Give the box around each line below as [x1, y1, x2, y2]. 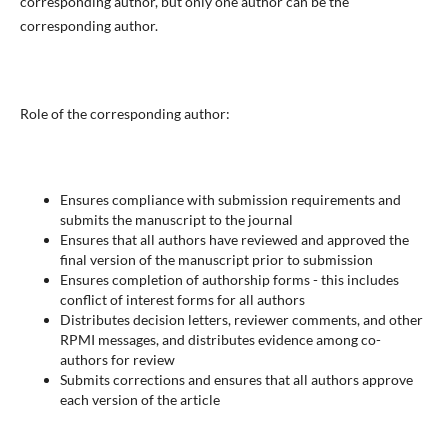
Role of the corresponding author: [19, 104, 230, 122]
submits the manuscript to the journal [59, 210, 293, 228]
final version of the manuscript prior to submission [59, 250, 373, 268]
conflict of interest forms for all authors [59, 290, 305, 308]
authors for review [59, 350, 175, 368]
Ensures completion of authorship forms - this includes [59, 270, 399, 288]
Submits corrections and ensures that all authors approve [59, 370, 413, 388]
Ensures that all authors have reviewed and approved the [59, 230, 409, 248]
